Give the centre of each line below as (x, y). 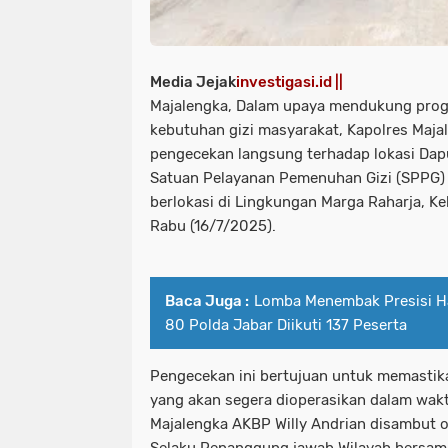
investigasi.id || (289, 82)
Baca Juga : (207, 301)
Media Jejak (193, 82)
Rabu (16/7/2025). (213, 226)
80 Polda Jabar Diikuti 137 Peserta (286, 325)
